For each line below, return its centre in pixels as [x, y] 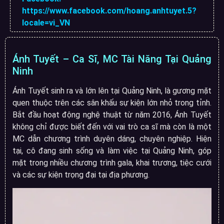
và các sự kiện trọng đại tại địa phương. [81, 174]
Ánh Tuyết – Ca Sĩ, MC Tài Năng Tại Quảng [112, 59]
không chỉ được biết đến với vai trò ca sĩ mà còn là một [112, 126]
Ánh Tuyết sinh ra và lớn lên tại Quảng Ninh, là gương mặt [112, 90]
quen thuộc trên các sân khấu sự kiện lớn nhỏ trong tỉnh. [112, 102]
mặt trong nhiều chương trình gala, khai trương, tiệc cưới [112, 162]
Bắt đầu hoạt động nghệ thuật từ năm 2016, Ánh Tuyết [112, 114]
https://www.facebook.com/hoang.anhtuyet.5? [109, 10]
